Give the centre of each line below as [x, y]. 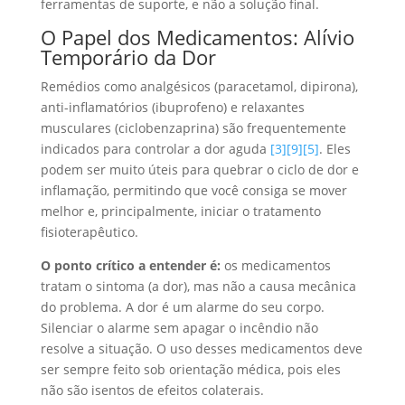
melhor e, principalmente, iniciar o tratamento [180, 211]
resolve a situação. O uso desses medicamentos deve [201, 348]
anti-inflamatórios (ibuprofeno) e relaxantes [172, 107]
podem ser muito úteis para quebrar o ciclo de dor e [199, 169]
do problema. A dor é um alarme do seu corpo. [182, 306]
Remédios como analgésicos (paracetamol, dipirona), [199, 86]
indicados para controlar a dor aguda [155, 148]
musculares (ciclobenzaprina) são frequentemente [193, 127]
